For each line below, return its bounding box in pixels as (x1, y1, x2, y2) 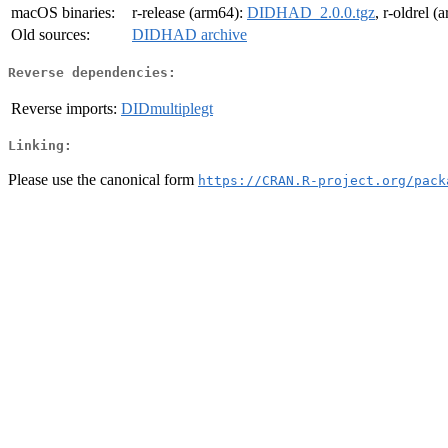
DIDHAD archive (132, 26, 247, 44)
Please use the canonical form (8, 170, 198, 188)
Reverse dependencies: (8, 64, 176, 80)
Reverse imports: (11, 99, 117, 117)
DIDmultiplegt (121, 99, 213, 117)
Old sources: (11, 26, 90, 44)
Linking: (8, 138, 72, 154)
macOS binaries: (11, 4, 115, 22)
